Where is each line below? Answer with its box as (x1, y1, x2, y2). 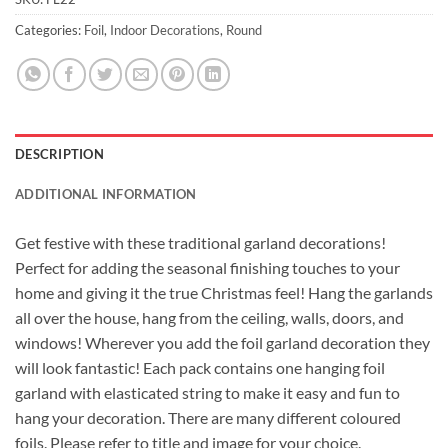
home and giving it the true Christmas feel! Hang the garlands (15, 283, 433, 303)
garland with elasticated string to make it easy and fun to (15, 383, 400, 403)
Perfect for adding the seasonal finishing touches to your (15, 258, 400, 278)
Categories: (15, 22, 84, 39)
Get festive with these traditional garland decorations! (15, 233, 386, 253)
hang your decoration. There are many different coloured (15, 408, 401, 428)
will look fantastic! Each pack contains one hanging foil (15, 358, 385, 378)
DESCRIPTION (15, 146, 104, 163)
